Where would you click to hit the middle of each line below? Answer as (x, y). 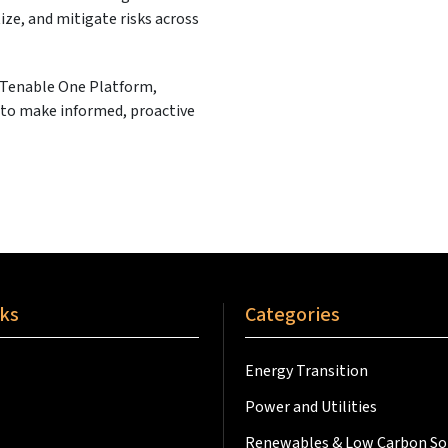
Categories (292, 315)
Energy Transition (306, 371)
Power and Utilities (311, 407)
